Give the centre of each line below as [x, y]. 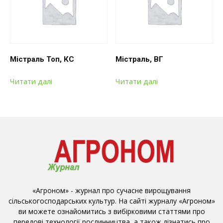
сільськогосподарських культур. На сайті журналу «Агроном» [111, 201]
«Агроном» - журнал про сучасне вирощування [111, 191]
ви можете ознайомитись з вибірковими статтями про [111, 212]
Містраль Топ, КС [42, 59]
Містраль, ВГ [140, 59]
